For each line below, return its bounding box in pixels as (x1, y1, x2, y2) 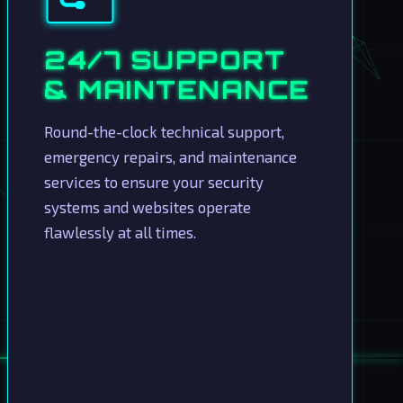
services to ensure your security (44, 173, 264, 191)
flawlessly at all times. (44, 223, 196, 241)
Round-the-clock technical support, (44, 122, 284, 140)
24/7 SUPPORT (44, 44, 285, 76)
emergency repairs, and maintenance (44, 148, 297, 166)
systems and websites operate (44, 198, 251, 216)
